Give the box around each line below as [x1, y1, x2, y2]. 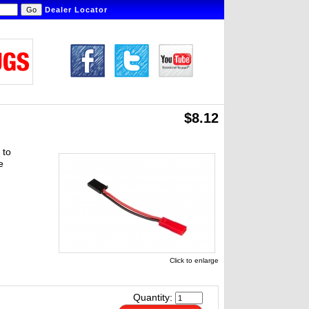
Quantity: [133, 292, 175, 303]
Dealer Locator [45, 6, 108, 14]
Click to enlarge [170, 257, 219, 264]
